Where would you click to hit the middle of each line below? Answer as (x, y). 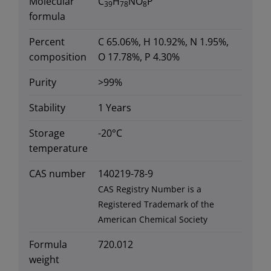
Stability (47, 107)
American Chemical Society (153, 219)
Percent (47, 41)
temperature (58, 148)
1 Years (115, 107)
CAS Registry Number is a (150, 189)
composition (58, 57)
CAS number (57, 173)
